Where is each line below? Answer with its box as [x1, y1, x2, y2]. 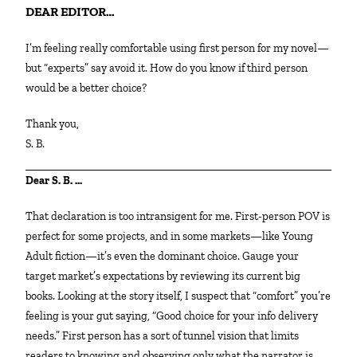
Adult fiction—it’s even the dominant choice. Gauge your [25, 249, 300, 264]
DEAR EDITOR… [34, 4, 116, 20]
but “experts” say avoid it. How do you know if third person [25, 61, 308, 76]
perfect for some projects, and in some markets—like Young [25, 229, 314, 244]
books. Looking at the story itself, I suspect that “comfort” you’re [25, 289, 331, 304]
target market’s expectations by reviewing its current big [25, 269, 301, 284]
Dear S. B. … [33, 174, 83, 188]
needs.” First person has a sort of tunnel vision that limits [25, 329, 300, 343]
